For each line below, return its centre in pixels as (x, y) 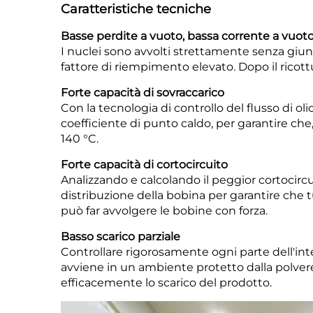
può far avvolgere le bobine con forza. (164, 210)
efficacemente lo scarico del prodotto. (166, 282)
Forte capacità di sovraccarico (143, 92)
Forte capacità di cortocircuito (144, 164)
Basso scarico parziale (121, 236)
